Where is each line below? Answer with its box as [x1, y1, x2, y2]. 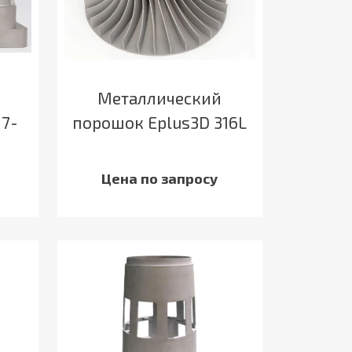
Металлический [97, 87, 222, 108]
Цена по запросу [101, 169, 218, 187]
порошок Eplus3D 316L [72, 112, 247, 132]
